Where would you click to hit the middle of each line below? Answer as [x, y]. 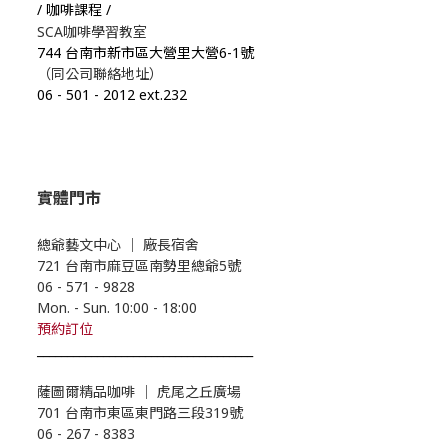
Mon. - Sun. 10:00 [93, 307]
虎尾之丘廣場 [199, 391]
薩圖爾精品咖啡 [86, 391]
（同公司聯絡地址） [100, 73]
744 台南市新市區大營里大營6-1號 [147, 52]
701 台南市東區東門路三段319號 [140, 412]
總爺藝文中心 [79, 244]
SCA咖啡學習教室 [94, 31]
